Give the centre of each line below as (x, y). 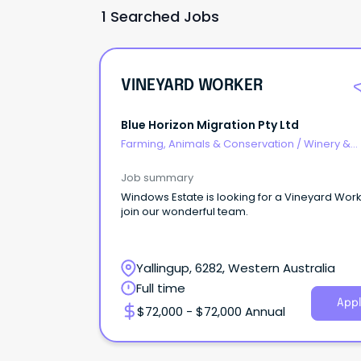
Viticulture (147, 160)
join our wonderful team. (185, 211)
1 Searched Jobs (160, 17)
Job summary (157, 177)
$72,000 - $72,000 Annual (211, 311)
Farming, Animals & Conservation (207, 144)
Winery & (327, 144)
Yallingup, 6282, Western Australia (236, 268)
